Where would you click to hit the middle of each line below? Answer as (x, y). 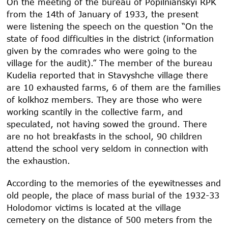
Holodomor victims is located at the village (94, 207)
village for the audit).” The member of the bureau (110, 63)
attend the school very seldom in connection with (108, 148)
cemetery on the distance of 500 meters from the (110, 219)
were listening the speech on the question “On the (110, 26)
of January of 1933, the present (132, 14)
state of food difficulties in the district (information (110, 38)
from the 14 (32, 14)
